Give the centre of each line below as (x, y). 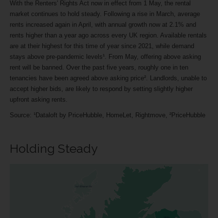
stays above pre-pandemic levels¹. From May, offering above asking (105, 56)
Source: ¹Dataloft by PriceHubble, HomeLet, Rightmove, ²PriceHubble (108, 115)
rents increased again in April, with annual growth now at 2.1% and (103, 24)
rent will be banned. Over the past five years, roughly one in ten (99, 67)
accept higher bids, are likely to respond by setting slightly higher (101, 89)
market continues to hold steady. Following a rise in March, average (105, 14)
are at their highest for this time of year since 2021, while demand (102, 46)
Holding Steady (54, 148)
